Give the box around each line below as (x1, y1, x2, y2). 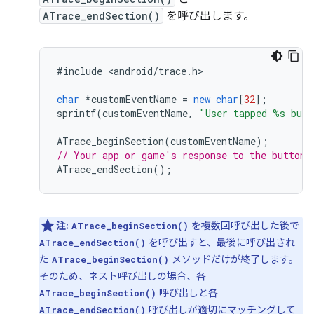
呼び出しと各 (156, 287, 218, 299)
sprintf (57, 107, 96, 120)
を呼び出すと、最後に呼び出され (146, 236, 295, 249)
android (114, 64, 153, 78)
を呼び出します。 (163, 9, 254, 23)
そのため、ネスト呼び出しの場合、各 (39, 270, 206, 282)
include (63, 64, 102, 78)
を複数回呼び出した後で (189, 219, 299, 232)
